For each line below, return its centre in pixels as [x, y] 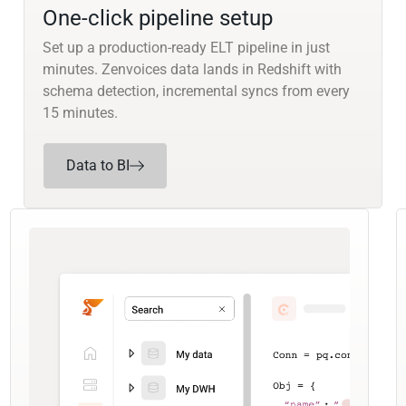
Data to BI [97, 166]
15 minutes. [80, 113]
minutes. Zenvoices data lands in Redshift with [192, 70]
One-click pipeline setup [157, 19]
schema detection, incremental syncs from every [196, 92]
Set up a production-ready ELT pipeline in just [186, 48]
